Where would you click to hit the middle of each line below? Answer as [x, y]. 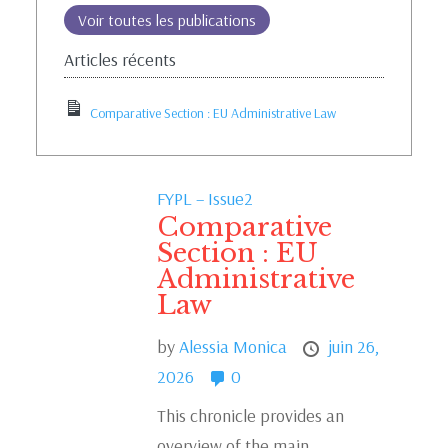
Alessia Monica [235, 346]
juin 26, [354, 346]
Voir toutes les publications [166, 20]
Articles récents [119, 59]
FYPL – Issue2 [205, 198]
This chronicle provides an [251, 415]
